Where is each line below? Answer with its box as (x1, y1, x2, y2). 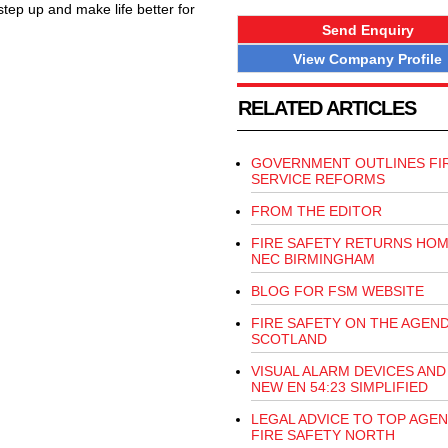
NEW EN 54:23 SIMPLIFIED (250, 379, 428, 396)
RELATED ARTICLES (237, 97, 416, 120)
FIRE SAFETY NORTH (250, 427, 395, 444)
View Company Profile (293, 50, 442, 67)
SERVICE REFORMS (250, 171, 385, 188)
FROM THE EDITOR (250, 203, 382, 220)
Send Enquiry (321, 21, 414, 38)
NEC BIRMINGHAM (250, 251, 375, 268)
